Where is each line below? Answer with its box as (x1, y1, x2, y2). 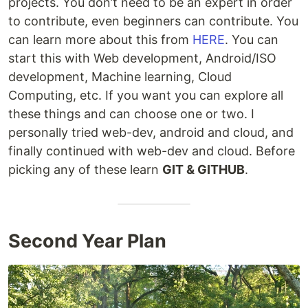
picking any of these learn (8, 162, 162, 177)
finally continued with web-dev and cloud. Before (8, 143, 295, 158)
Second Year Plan (8, 229, 166, 252)
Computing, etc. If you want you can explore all (8, 87, 283, 102)
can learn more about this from (8, 32, 192, 47)
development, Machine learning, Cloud (8, 69, 232, 84)
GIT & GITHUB (162, 162, 245, 177)
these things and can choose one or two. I (8, 106, 254, 121)
